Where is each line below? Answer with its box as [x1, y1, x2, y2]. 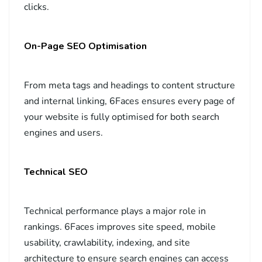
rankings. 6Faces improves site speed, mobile [24, 220, 216, 234]
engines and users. [24, 126, 103, 140]
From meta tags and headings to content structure [24, 79, 235, 92]
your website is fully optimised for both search [24, 111, 219, 124]
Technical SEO [24, 166, 88, 179]
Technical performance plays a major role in [24, 205, 206, 218]
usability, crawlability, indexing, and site [24, 236, 190, 250]
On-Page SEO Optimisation [24, 40, 147, 53]
